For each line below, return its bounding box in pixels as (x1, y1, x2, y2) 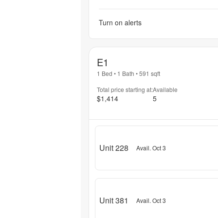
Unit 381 (99, 194, 128, 206)
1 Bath (117, 69, 134, 78)
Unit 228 (99, 142, 128, 153)
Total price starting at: (97, 85, 153, 94)
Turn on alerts (99, 18, 142, 28)
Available (153, 85, 178, 94)
